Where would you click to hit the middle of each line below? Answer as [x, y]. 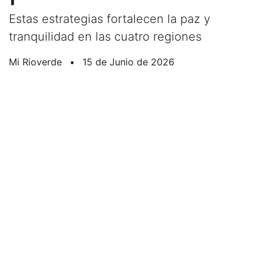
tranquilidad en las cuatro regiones [105, 37]
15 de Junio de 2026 [128, 62]
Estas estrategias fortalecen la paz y [110, 19]
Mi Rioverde [35, 62]
